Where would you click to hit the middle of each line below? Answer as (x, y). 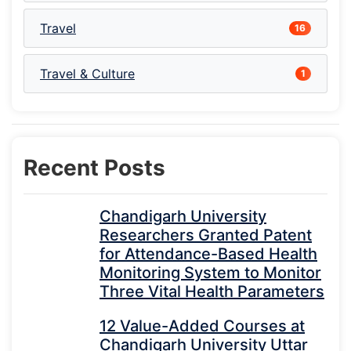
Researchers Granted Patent (206, 235)
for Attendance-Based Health (208, 254)
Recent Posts (94, 168)
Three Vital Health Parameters (212, 292)
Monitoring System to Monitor (210, 273)
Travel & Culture (87, 74)
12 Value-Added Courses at (202, 326)
